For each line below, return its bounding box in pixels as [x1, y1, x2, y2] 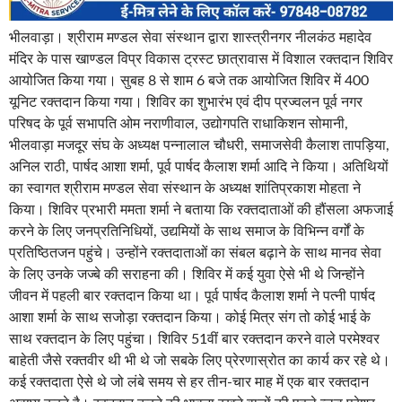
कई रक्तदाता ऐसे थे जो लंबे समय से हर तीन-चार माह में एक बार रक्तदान [9, 375, 369, 390]
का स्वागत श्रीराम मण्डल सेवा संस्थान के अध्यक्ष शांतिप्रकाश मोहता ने [9, 181, 361, 197]
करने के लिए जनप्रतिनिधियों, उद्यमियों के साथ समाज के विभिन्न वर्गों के [9, 224, 364, 240]
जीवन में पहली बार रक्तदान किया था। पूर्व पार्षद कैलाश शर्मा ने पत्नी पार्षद [9, 289, 375, 304]
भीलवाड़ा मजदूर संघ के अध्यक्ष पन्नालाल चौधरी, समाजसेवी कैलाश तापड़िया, [9, 138, 389, 153]
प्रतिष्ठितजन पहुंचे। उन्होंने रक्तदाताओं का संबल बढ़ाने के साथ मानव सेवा [9, 246, 381, 261]
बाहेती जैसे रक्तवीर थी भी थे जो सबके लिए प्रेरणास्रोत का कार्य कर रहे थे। [9, 354, 390, 369]
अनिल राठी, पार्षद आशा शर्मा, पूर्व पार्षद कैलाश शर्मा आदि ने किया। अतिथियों [9, 160, 389, 175]
